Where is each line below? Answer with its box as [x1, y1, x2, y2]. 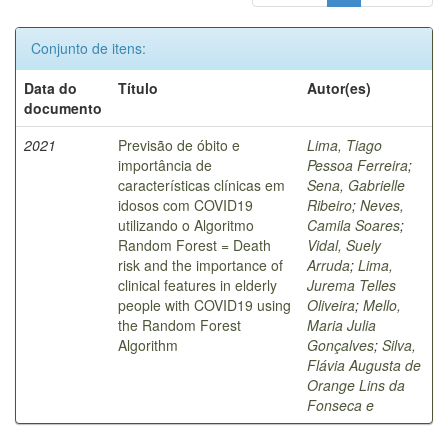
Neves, [360, 194, 404, 215]
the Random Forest [118, 314, 241, 335]
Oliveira [307, 294, 355, 315]
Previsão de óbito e [118, 134, 240, 155]
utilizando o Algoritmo [118, 214, 254, 235]
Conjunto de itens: [31, 37, 146, 58]
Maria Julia [307, 314, 376, 335]
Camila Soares [307, 214, 400, 235]
